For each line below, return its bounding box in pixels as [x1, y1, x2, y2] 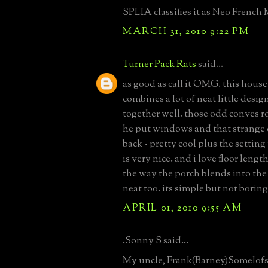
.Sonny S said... [123, 233, 188, 248]
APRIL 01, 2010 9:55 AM [123, 200, 242, 215]
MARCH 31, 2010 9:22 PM [123, 24, 249, 39]
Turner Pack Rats [123, 57, 196, 72]
